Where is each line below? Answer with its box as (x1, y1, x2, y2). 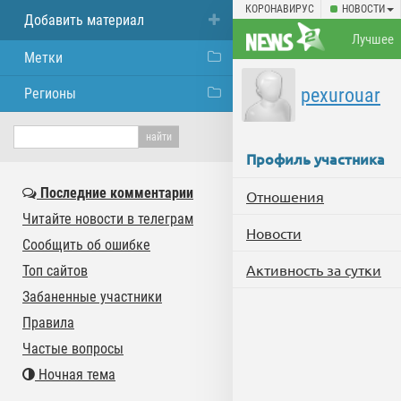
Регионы (24, 85, 76, 102)
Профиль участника (246, 149, 385, 168)
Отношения (246, 187, 324, 205)
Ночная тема (35, 366, 115, 383)
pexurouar (301, 84, 380, 107)
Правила (22, 314, 74, 331)
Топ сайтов (22, 262, 88, 279)
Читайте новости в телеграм (22, 210, 193, 227)
